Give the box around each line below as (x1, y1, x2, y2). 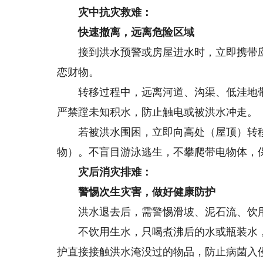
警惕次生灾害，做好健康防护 (57, 186, 216, 198)
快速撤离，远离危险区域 (57, 26, 195, 38)
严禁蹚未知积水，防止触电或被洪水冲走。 (57, 106, 258, 118)
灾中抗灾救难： (57, 6, 153, 18)
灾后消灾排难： (57, 166, 153, 178)
